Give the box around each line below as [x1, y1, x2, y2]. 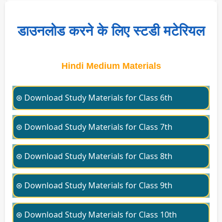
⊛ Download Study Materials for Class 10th [16, 209, 177, 221]
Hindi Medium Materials [61, 61, 161, 71]
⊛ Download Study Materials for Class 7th [16, 121, 172, 133]
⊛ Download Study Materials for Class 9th [16, 180, 172, 191]
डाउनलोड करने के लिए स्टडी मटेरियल [17, 23, 205, 39]
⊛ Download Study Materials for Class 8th [16, 151, 172, 162]
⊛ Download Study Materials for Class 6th [16, 92, 172, 104]
